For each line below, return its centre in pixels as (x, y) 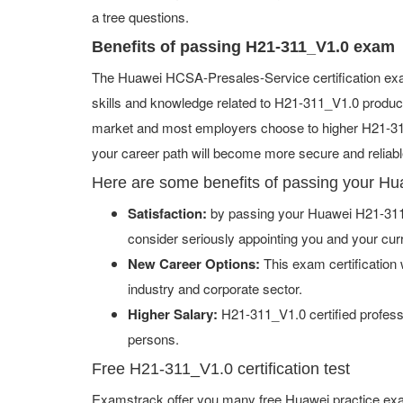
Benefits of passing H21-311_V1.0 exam (243, 47)
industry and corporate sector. (215, 288)
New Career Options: (194, 264)
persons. (153, 339)
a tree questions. (140, 17)
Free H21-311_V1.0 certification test (221, 369)
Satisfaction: (167, 213)
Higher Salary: (173, 314)
